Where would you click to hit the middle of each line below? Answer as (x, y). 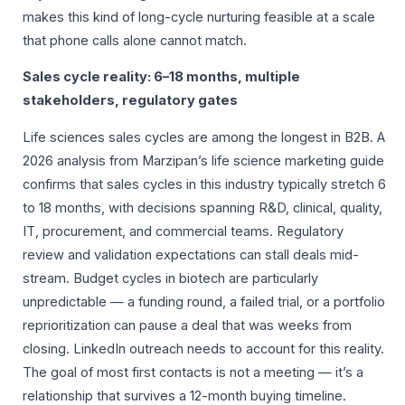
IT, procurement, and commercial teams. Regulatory (183, 231)
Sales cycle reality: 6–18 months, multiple (161, 77)
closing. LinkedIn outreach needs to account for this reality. (203, 348)
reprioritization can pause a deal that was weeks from (187, 325)
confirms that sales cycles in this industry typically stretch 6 (204, 184)
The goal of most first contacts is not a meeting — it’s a (193, 372)
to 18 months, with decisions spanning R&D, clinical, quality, (202, 207)
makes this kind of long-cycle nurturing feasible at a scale (199, 17)
